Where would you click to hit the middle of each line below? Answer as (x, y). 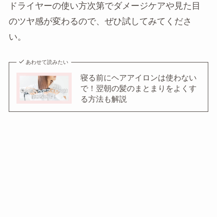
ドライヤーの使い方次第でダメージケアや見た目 (104, 6)
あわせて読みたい (47, 62)
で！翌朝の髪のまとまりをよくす (138, 88)
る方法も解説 (103, 99)
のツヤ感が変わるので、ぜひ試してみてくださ (100, 22)
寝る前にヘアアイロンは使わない (138, 78)
